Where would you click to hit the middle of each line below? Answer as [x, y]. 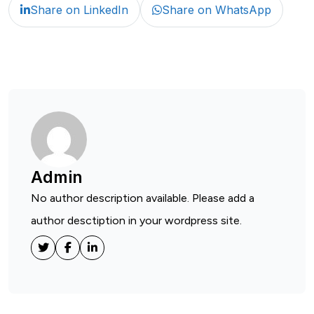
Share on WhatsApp [217, 9]
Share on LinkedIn [79, 9]
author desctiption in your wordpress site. [136, 220]
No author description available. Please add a [143, 198]
